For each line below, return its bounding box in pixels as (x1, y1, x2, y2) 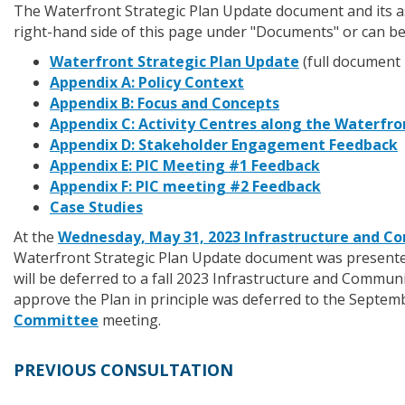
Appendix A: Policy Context (50, 72, 244, 92)
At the (14, 227, 58, 247)
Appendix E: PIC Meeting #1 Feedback (50, 155, 320, 175)
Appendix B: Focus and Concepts (50, 93, 279, 113)
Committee (14, 310, 99, 330)
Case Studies (50, 197, 143, 217)
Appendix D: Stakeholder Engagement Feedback (50, 135, 398, 155)
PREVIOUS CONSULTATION (14, 359, 233, 381)
